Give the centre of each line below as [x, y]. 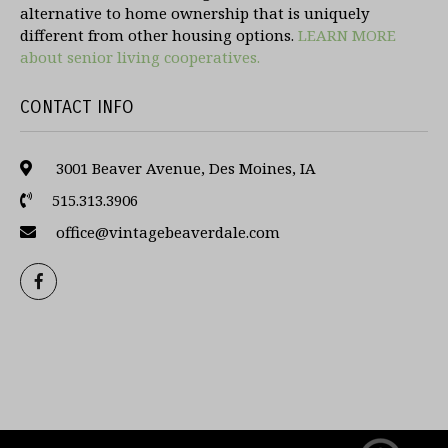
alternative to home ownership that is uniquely [194, 13]
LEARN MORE [347, 35]
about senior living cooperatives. [140, 57]
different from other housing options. [159, 35]
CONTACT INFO [77, 107]
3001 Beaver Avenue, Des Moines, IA [184, 168]
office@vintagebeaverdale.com [168, 232]
